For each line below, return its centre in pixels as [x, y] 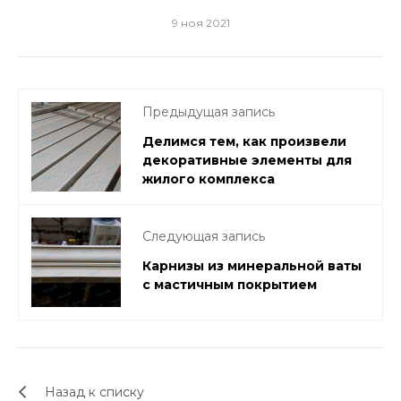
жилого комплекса [209, 179]
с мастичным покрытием [230, 285]
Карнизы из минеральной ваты [252, 266]
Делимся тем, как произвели [244, 141]
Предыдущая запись [209, 111]
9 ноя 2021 [200, 23]
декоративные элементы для [247, 160]
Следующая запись [204, 236]
